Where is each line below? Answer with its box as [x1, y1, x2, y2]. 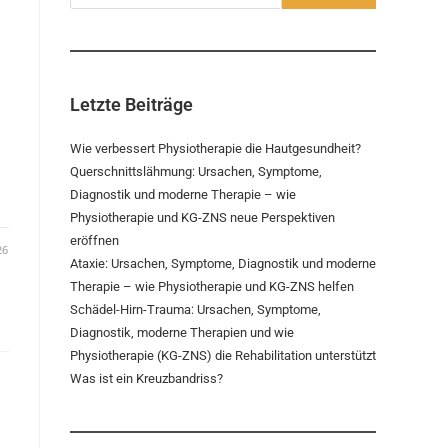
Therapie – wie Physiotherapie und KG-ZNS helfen [70, 279, 354, 294]
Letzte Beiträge [70, 94, 193, 115]
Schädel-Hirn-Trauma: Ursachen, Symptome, [70, 302, 321, 317]
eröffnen [70, 233, 119, 248]
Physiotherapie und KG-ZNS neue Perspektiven [70, 210, 335, 225]
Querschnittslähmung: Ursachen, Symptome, [70, 164, 322, 179]
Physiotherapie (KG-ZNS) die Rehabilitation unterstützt [70, 348, 376, 363]
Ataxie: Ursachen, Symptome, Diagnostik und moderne [70, 256, 376, 271]
